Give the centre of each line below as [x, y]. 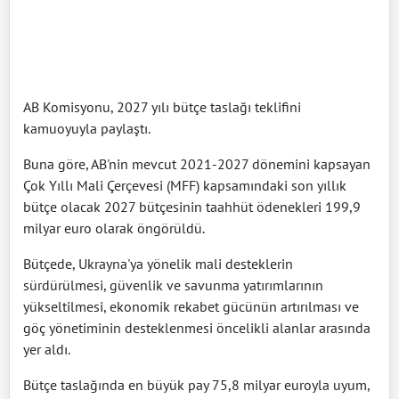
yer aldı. [47, 350]
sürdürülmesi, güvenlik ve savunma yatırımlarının [173, 285]
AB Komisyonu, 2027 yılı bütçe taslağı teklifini [162, 107]
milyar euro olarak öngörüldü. [114, 228]
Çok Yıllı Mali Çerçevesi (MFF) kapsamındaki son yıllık [185, 186]
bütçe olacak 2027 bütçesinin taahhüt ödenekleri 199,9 [192, 207]
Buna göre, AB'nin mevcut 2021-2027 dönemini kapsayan [197, 164]
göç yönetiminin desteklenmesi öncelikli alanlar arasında [197, 328]
